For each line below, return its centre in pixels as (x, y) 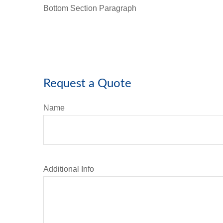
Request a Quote (87, 83)
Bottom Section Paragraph (90, 8)
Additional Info (69, 169)
